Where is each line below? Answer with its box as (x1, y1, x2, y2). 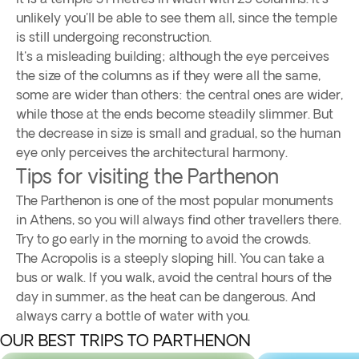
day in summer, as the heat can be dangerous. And (16, 289, 316, 304)
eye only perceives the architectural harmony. (16, 145, 288, 159)
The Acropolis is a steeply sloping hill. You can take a (16, 251, 325, 265)
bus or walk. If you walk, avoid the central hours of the (16, 270, 332, 284)
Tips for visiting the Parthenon (16, 165, 279, 187)
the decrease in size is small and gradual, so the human (16, 126, 341, 140)
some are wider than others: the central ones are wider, (16, 87, 343, 102)
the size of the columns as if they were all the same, (16, 68, 321, 83)
